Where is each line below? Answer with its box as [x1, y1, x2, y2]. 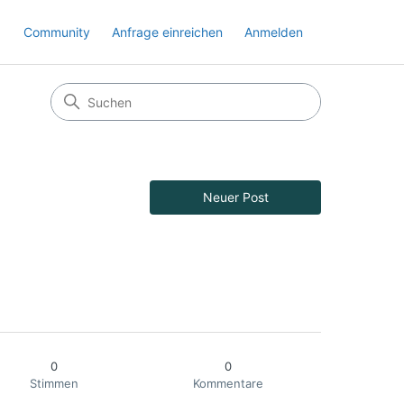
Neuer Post [202, 189, 269, 205]
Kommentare [193, 376, 264, 390]
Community [23, 23, 90, 40]
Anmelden [244, 23, 303, 40]
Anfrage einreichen [112, 23, 223, 40]
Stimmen [29, 376, 78, 390]
